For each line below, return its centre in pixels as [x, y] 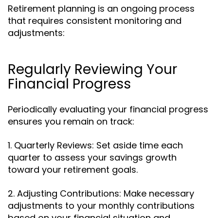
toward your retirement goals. [73, 170]
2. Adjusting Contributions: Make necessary [101, 193]
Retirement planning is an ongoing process [101, 9]
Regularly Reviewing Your [92, 69]
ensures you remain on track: [71, 121]
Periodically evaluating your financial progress [108, 109]
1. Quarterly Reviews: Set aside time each [95, 145]
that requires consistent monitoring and [95, 21]
